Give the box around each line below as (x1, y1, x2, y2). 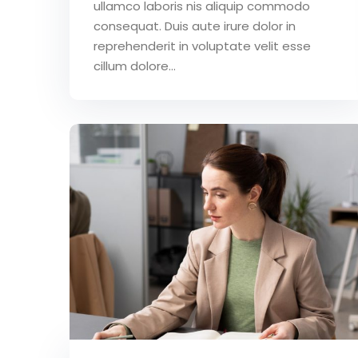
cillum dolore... (93, 57, 176, 74)
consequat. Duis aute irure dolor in (93, 17, 296, 34)
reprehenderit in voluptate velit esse (93, 37, 311, 54)
